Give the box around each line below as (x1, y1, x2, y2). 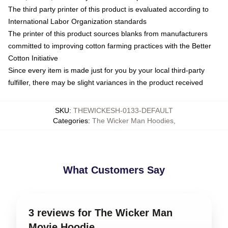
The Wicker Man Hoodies (92, 116, 174, 125)
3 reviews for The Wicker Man (28, 207, 173, 218)
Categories (52, 116, 88, 125)
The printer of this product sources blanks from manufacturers (8, 29, 208, 38)
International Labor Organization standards (8, 17, 147, 25)
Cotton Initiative (8, 53, 58, 62)
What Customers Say (63, 164, 165, 176)
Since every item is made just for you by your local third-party (8, 66, 205, 74)
